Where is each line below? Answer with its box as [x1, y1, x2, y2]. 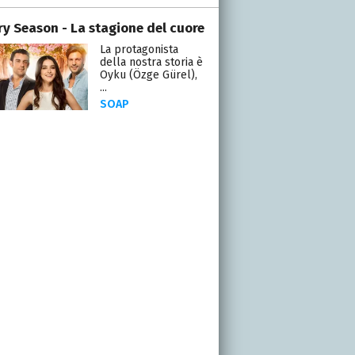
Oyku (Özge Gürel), [99, 67, 197, 82]
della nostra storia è [99, 55, 203, 69]
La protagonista [99, 42, 178, 56]
